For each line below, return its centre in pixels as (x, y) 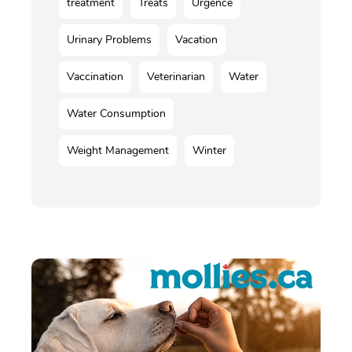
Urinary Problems (109, 40)
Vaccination (95, 77)
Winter (209, 151)
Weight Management (118, 151)
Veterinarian (176, 77)
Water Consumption (116, 114)
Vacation (196, 40)
